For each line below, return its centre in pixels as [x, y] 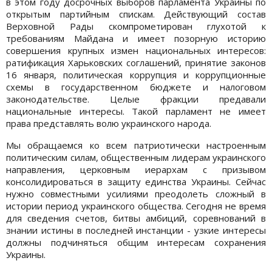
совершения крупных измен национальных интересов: [136, 50]
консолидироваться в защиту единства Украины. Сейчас [136, 181]
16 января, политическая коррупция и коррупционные [136, 74]
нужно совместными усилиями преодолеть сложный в [136, 193]
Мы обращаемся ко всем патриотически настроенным [136, 145]
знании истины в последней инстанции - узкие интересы [136, 230]
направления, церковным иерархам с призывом [136, 169]
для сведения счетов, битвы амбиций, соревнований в [136, 218]
